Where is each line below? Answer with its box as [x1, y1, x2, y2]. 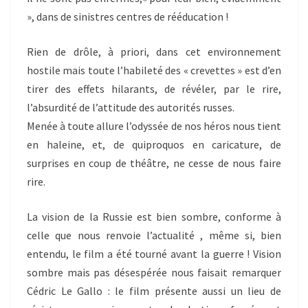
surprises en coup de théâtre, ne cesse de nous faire [27, 156, 281, 170]
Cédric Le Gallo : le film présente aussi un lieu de [27, 284, 281, 298]
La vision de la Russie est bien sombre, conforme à [27, 210, 281, 224]
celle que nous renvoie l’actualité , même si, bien [27, 228, 281, 243]
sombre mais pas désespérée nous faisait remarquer [27, 265, 281, 280]
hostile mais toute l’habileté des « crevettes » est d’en [27, 63, 281, 78]
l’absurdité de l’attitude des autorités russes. [27, 100, 234, 115]
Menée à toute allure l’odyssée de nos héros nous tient [27, 119, 281, 133]
